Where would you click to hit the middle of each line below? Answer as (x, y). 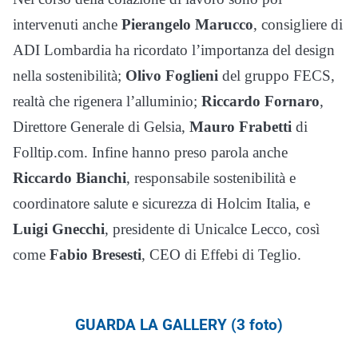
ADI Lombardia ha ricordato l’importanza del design (174, 50)
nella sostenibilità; (69, 76)
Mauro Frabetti (241, 127)
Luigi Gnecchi (59, 229)
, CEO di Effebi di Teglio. (221, 255)
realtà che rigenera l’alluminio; (107, 101)
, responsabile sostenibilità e (211, 178)
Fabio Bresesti (95, 255)
